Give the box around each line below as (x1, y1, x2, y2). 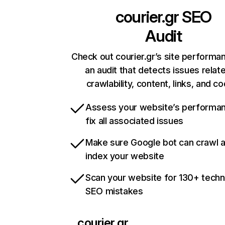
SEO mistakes (85, 186, 143, 197)
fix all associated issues (85, 116, 183, 127)
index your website (85, 151, 164, 162)
